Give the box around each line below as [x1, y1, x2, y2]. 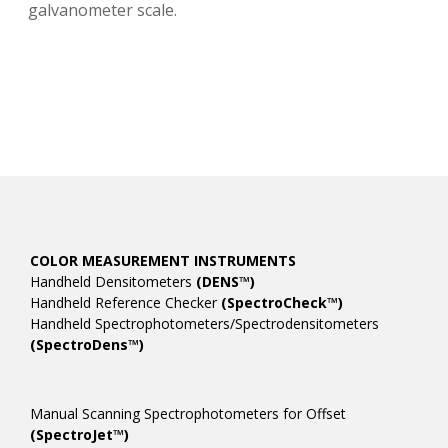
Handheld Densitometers [30, 272, 196, 291]
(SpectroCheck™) [221, 293, 343, 312]
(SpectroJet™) [30, 425, 129, 444]
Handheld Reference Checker [30, 293, 221, 312]
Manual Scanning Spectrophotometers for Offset [30, 404, 346, 423]
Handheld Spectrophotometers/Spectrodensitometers [30, 314, 379, 333]
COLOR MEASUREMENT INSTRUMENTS [30, 251, 296, 270]
